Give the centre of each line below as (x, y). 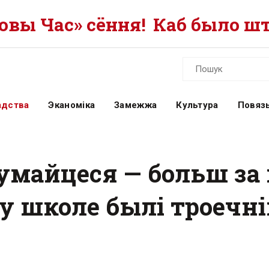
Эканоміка (72, 105)
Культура (197, 105)
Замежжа (136, 105)
